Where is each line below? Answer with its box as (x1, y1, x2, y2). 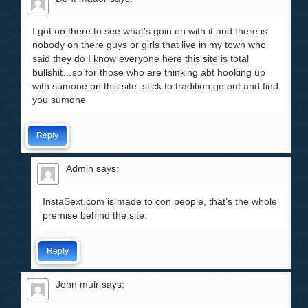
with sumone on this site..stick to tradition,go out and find (32, 80, 278, 91)
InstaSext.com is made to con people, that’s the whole (43, 196, 277, 207)
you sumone (32, 94, 86, 105)
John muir (56, 277, 99, 291)
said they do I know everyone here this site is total (32, 53, 249, 64)
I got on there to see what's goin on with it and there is (32, 25, 267, 36)
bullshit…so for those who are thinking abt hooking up (32, 67, 265, 78)
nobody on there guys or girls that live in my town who (32, 39, 266, 50)
